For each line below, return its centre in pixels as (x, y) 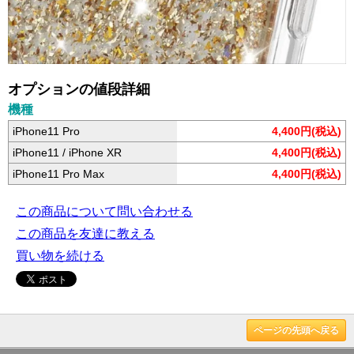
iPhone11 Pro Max (58, 174)
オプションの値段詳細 (79, 90)
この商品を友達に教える (85, 234)
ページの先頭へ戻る (296, 331)
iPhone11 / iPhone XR (67, 153)
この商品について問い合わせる (104, 212)
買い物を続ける (60, 256)
